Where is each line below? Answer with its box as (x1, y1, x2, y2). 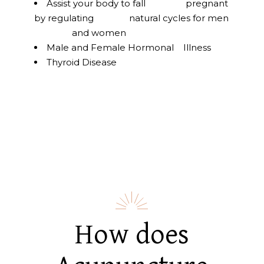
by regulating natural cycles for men (34, 12, 229, 24)
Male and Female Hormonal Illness (47, 41, 212, 53)
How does (74, 219, 189, 252)
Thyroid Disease (47, 56, 117, 68)
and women (34, 27, 127, 38)
